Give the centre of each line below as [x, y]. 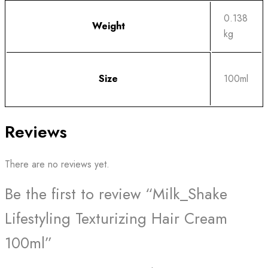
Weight [108, 26]
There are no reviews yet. [57, 164]
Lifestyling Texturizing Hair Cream [116, 218]
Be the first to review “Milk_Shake [116, 194]
